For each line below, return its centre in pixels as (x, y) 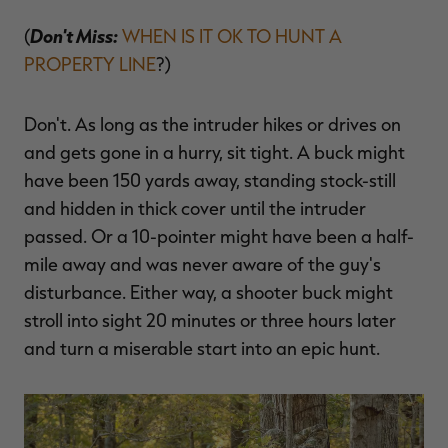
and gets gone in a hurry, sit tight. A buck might (214, 152)
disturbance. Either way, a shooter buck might (208, 292)
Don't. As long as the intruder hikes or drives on (212, 124)
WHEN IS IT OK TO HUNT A (232, 36)
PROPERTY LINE (90, 64)
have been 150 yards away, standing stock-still (210, 180)
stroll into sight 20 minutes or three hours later (210, 320)
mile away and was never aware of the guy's (202, 264)
